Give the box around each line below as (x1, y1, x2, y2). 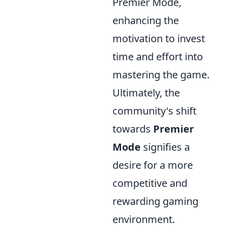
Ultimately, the (113, 86, 180, 100)
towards (113, 122, 153, 136)
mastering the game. (113, 68, 209, 82)
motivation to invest (113, 32, 205, 46)
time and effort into (113, 50, 203, 64)
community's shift (113, 104, 196, 118)
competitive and (113, 176, 187, 190)
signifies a (141, 140, 190, 154)
